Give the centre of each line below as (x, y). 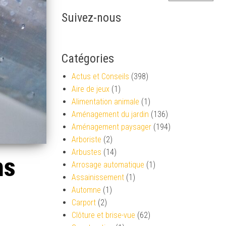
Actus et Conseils (100, 76)
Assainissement (98, 177)
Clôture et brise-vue (103, 215)
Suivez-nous (91, 18)
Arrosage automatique (108, 165)
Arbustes (87, 152)
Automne (86, 190)
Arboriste (87, 139)
